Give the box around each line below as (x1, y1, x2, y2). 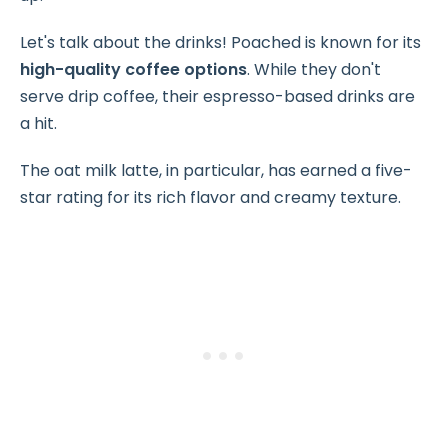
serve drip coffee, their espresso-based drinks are (20, 85, 415, 108)
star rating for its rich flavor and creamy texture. (20, 186, 401, 209)
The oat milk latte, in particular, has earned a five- (20, 159, 412, 182)
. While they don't (247, 58, 381, 81)
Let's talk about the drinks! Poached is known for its (20, 31, 421, 54)
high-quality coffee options (20, 58, 247, 81)
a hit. (20, 112, 57, 135)
